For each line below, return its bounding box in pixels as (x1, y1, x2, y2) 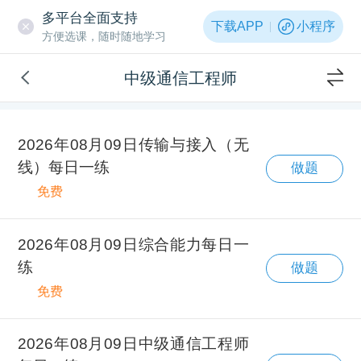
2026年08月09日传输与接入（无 (18, 135, 249, 153)
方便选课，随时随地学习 (41, 29, 166, 43)
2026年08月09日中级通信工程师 (18, 335, 249, 353)
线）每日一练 (18, 158, 110, 176)
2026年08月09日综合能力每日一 (18, 235, 249, 253)
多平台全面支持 (41, 10, 138, 26)
